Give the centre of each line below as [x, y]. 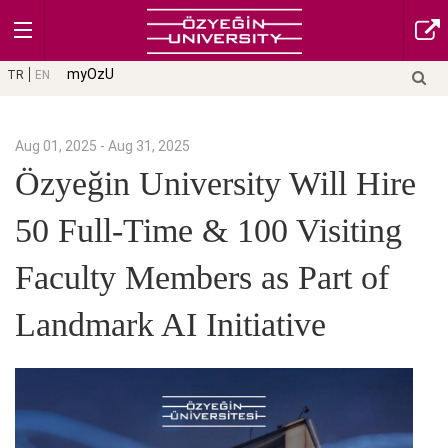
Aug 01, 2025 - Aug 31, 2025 [102, 146]
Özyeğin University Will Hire [215, 184]
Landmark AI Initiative [170, 325]
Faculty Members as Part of [202, 278]
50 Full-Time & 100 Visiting [208, 231]
